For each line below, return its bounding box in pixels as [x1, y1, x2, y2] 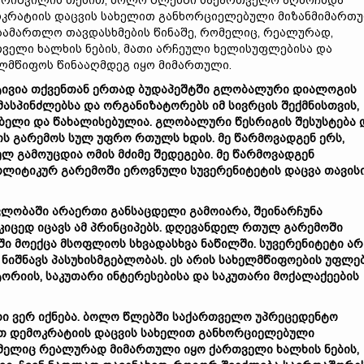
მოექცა [15, 237, 57, 250]
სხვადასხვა [129, 237, 197, 250]
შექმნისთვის [281, 99, 357, 112]
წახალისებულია [53, 115, 149, 128]
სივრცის [228, 99, 278, 112]
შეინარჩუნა [253, 205, 323, 218]
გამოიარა [189, 205, 248, 218]
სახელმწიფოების [219, 253, 322, 266]
